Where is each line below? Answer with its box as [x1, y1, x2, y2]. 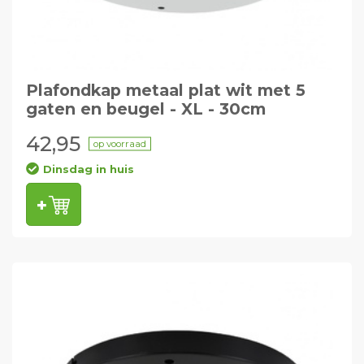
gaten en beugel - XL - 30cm [25, 98, 266, 119]
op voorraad [93, 137, 146, 149]
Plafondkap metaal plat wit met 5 [25, 80, 305, 100]
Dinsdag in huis [42, 162, 134, 175]
